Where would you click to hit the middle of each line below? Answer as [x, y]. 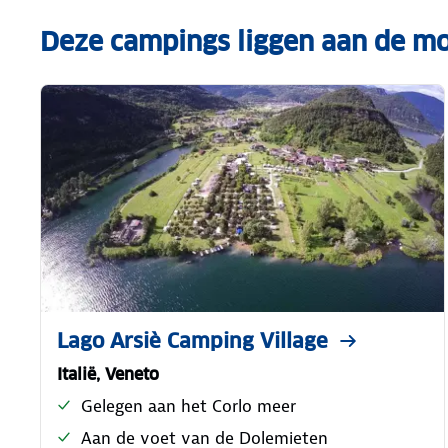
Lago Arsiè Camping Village [192, 340]
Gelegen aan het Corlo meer [188, 405]
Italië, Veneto [108, 374]
